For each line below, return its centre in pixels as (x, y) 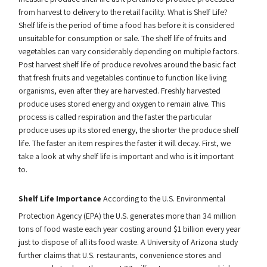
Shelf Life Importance (60, 198)
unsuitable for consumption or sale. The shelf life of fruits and (122, 38)
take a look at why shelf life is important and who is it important (126, 156)
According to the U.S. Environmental (163, 198)
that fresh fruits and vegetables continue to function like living (122, 77)
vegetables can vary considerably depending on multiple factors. (128, 51)
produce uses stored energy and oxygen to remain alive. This (122, 103)
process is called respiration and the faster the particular (115, 117)
